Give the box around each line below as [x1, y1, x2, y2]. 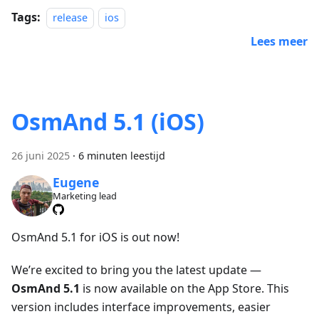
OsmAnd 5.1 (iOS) [11, 106, 204, 137]
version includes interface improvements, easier [11, 298, 271, 315]
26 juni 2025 [11, 149, 70, 163]
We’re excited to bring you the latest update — [11, 261, 261, 278]
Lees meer [251, 33, 308, 50]
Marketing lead [52, 189, 117, 203]
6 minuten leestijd [78, 149, 165, 163]
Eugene [52, 173, 99, 191]
